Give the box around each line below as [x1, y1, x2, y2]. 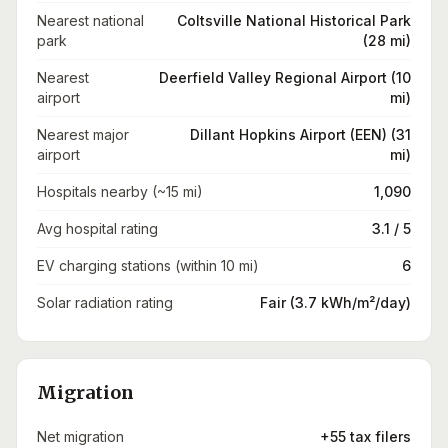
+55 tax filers [320, 428, 411, 445]
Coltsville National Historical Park [177, 12, 411, 29]
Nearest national [37, 12, 144, 29]
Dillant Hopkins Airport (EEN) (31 [190, 126, 411, 143]
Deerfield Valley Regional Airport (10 [159, 69, 411, 86]
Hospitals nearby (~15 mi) [37, 183, 203, 200]
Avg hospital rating [37, 220, 158, 237]
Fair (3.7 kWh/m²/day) [260, 294, 411, 311]
